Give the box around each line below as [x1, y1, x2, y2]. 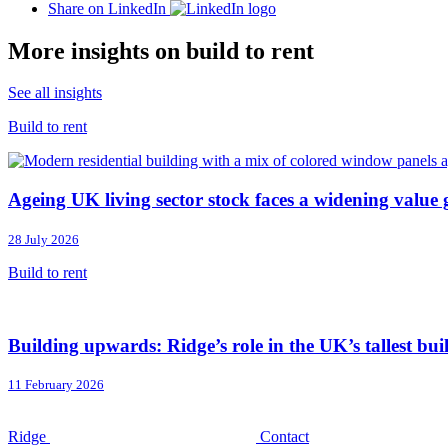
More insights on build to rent [8, 37, 314, 64]
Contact [260, 428, 309, 446]
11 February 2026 [8, 377, 104, 393]
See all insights [8, 84, 102, 102]
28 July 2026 [8, 231, 79, 247]
